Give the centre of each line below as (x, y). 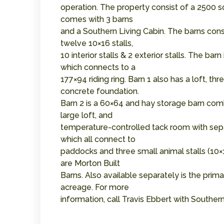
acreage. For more (94, 187)
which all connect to (98, 139)
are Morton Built (90, 163)
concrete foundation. (99, 91)
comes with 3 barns (96, 19)
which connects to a (98, 67)
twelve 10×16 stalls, (96, 43)
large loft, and (86, 115)
